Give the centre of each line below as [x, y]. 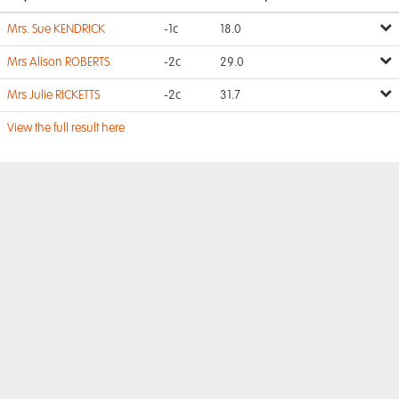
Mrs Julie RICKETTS [53, 95]
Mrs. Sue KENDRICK [56, 29]
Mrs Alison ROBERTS [58, 62]
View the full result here [66, 128]
